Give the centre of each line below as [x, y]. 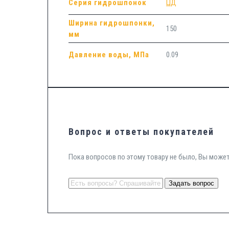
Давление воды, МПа [109, 54]
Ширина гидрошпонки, [111, 23]
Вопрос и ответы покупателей [141, 131]
